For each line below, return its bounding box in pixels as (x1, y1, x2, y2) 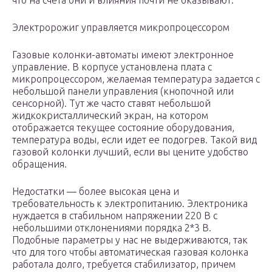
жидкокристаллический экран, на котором (12, 110, 208, 121)
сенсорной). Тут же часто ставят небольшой (12, 98, 211, 109)
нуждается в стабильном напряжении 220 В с (12, 210, 217, 222)
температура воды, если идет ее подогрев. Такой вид (12, 134, 257, 146)
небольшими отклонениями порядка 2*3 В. (12, 222, 211, 234)
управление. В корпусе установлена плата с (12, 61, 212, 73)
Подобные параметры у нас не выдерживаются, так (12, 234, 248, 246)
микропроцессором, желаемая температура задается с (12, 73, 260, 85)
